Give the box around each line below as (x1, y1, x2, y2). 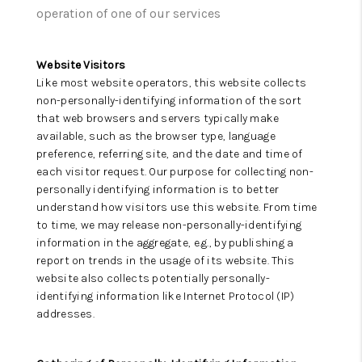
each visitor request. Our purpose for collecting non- (36, 165, 314, 179)
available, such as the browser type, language (36, 129, 276, 143)
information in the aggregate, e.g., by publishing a (36, 236, 294, 250)
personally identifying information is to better (36, 183, 280, 196)
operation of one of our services (36, 6, 221, 21)
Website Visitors (36, 58, 126, 72)
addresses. (36, 307, 95, 321)
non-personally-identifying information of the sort (36, 94, 302, 107)
